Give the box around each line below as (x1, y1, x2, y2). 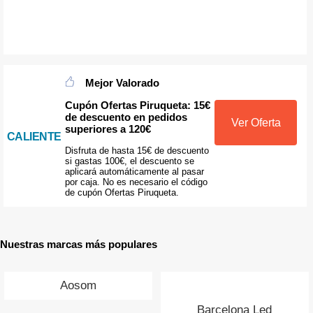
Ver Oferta (231, 117, 281, 129)
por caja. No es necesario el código (64, 177, 208, 188)
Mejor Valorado (85, 76, 159, 89)
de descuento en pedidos (64, 110, 187, 123)
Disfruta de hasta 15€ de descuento (64, 145, 209, 156)
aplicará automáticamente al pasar (64, 166, 204, 177)
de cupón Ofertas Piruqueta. (64, 187, 179, 198)
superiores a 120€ (64, 122, 151, 135)
